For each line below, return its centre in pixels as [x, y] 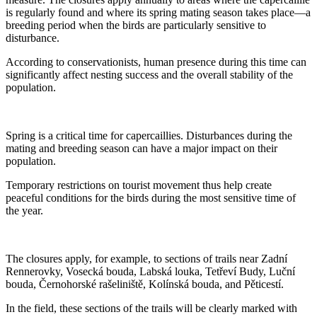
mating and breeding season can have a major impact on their [142, 148]
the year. [24, 210]
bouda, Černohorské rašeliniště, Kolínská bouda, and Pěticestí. [145, 284]
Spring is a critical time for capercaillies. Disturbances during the [149, 135]
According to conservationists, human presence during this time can [156, 62]
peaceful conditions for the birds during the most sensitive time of [151, 197]
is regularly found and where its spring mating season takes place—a [158, 12]
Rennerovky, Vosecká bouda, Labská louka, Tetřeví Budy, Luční [150, 271]
